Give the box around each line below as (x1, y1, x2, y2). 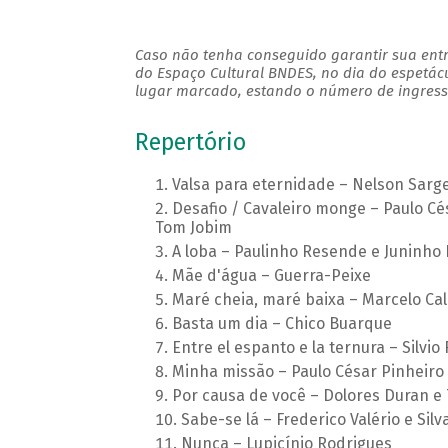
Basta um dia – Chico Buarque (171, 314, 392, 334)
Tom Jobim (154, 218, 232, 238)
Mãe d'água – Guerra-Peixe (171, 266, 371, 286)
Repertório (134, 129, 246, 157)
